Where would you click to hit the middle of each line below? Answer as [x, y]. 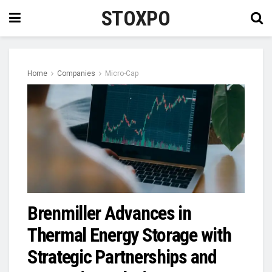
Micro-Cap [122, 73]
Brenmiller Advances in [109, 213]
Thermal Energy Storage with [129, 235]
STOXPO [136, 18]
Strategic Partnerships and [122, 257]
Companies [76, 73]
